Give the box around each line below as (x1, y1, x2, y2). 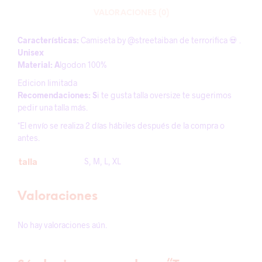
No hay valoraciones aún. (18, 220, 107, 230)
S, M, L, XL (84, 156, 121, 166)
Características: (18, 35, 79, 45)
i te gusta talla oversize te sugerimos (97, 90, 232, 100)
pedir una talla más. (18, 102, 88, 112)
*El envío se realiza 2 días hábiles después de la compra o (18, 120, 225, 130)
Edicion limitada (18, 78, 77, 88)
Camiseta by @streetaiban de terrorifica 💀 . (79, 35, 241, 45)
